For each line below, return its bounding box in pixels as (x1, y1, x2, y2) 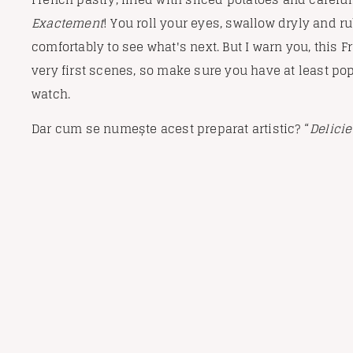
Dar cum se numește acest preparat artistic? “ (32, 118, 310, 140)
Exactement (32, 13, 103, 35)
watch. (32, 84, 71, 106)
